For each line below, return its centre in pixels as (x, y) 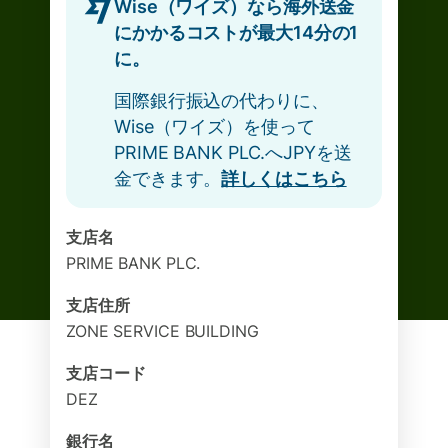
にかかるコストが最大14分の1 (236, 32)
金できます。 (168, 178)
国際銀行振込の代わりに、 (221, 100)
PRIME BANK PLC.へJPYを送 (233, 152)
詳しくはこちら (284, 178)
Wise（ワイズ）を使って (214, 126)
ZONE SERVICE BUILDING (162, 331)
